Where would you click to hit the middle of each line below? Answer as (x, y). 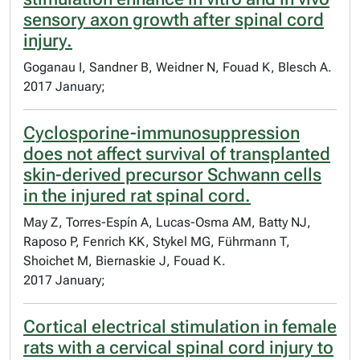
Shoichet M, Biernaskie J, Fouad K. (125, 261)
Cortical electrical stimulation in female (180, 327)
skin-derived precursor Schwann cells (172, 175)
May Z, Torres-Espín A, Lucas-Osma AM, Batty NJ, (167, 222)
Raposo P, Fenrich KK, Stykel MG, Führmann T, (157, 241)
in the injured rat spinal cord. (137, 196)
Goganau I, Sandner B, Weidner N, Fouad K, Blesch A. (178, 67)
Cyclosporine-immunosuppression (162, 133)
